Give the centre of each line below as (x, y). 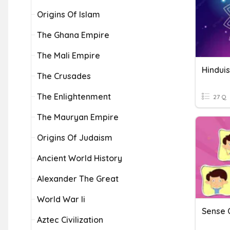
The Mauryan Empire (78, 117)
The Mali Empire (69, 55)
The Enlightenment (74, 97)
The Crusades (64, 76)
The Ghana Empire (73, 35)
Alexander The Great (78, 179)
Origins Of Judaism (75, 138)
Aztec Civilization (70, 220)
